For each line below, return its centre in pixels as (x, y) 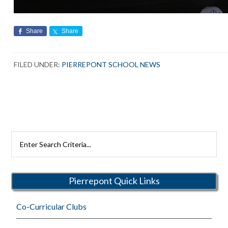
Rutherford (30, 150)
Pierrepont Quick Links (114, 181)
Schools (24, 163)
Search (23, 137)
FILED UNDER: (38, 64)
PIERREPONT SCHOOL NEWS (111, 64)
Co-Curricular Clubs (52, 206)
